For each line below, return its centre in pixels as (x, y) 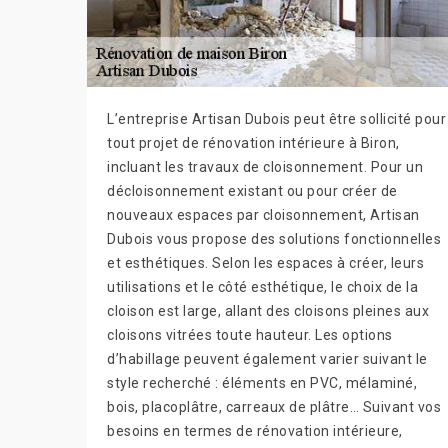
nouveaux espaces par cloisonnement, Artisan (263, 215)
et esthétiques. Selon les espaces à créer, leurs (265, 263)
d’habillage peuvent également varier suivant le (267, 359)
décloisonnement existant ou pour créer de (252, 191)
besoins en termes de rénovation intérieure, (255, 431)
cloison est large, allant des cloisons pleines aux (268, 311)
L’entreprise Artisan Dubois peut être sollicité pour (276, 119)
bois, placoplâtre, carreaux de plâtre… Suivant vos (274, 407)
